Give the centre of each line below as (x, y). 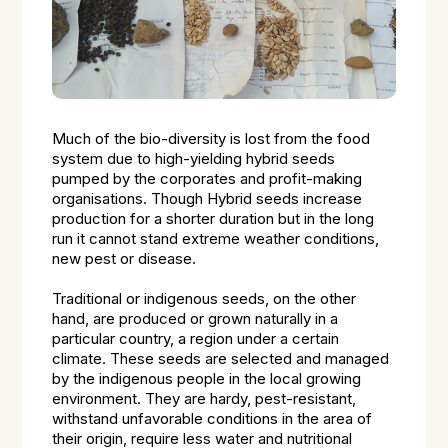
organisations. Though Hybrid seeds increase (207, 199)
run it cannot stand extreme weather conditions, (216, 239)
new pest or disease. (124, 259)
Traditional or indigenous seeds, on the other (204, 299)
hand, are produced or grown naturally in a (195, 319)
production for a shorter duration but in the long (213, 219)
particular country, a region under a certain (196, 339)
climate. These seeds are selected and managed (221, 359)
